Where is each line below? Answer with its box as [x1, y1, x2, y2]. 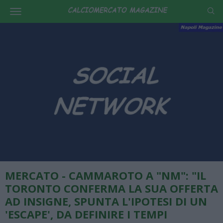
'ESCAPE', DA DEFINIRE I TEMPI [5, 206, 167, 222]
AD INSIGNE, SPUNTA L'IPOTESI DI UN [5, 193, 207, 209]
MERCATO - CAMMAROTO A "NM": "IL [5, 167, 206, 183]
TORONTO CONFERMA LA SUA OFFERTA [5, 180, 218, 196]
